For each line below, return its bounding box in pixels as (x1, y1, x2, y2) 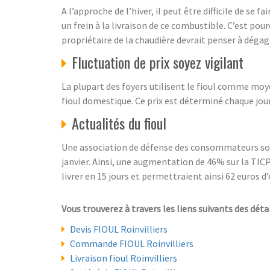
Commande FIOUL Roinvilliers (70, 237, 193, 250)
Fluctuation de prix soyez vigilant (72, 51, 243, 73)
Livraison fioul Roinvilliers (70, 252, 177, 264)
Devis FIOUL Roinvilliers (70, 223, 168, 235)
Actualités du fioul (72, 112, 166, 134)
